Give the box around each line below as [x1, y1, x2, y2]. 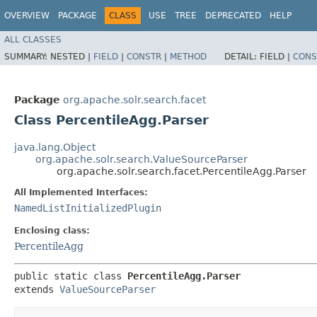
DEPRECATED [205, 11, 261, 21]
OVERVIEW [4, 11, 50, 21]
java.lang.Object [14, 142, 96, 153]
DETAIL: [224, 51, 260, 62]
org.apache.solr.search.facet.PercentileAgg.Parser [57, 166, 306, 177]
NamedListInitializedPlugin [14, 202, 161, 214]
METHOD [170, 51, 207, 62]
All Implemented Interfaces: [14, 188, 148, 197]
